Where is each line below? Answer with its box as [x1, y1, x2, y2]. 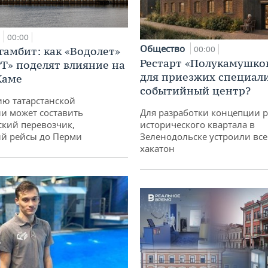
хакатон [140, 142, 175, 154]
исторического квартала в [140, 118, 255, 130]
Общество [140, 42, 187, 54]
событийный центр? [140, 83, 251, 98]
